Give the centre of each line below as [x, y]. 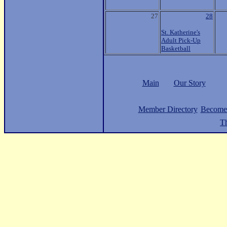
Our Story [190, 83]
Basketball [176, 48]
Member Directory [168, 109]
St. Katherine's [181, 32]
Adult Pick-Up [181, 40]
